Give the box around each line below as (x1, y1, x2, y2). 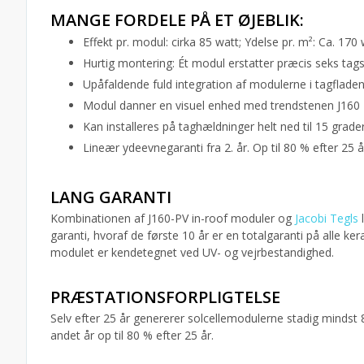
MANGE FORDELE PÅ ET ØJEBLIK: (50, 9, 304, 31)
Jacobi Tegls (295, 210, 358, 226)
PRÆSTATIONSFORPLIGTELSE (50, 286, 280, 308)
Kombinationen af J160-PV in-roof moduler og (50, 210, 295, 226)
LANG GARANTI (50, 186, 171, 208)
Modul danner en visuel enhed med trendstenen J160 (83, 97, 360, 113)
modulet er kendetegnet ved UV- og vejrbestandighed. (50, 245, 334, 260)
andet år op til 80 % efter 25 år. (50, 327, 214, 343)
